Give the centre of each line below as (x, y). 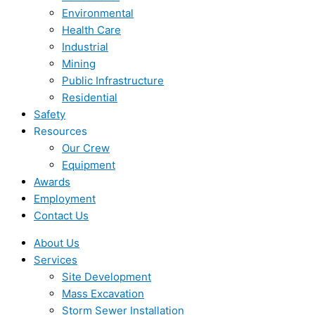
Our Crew (86, 148)
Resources (60, 131)
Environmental (98, 13)
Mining (79, 64)
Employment (65, 199)
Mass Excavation (103, 294)
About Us (57, 243)
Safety (50, 114)
